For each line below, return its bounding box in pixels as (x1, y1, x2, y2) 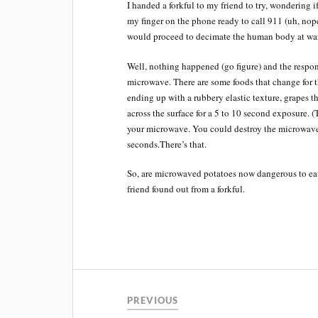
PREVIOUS (127, 294, 179, 306)
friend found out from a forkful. (127, 182, 246, 195)
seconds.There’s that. (127, 137, 207, 150)
